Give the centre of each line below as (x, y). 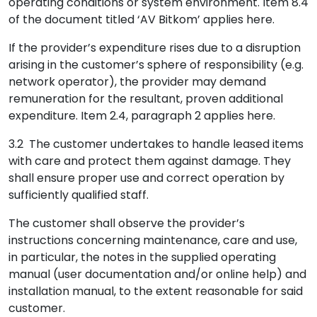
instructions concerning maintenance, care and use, (153, 240)
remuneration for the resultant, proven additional (146, 99)
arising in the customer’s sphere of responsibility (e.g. (156, 65)
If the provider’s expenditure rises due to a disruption (155, 48)
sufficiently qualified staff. (79, 195)
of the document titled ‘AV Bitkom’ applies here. (142, 19)
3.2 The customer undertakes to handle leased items (156, 144)
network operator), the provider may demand (137, 82)
